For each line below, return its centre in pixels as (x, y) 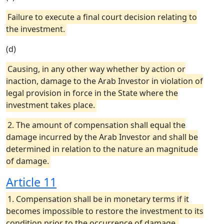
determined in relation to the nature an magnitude (102, 149)
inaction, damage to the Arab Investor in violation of (104, 81)
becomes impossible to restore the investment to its (105, 211)
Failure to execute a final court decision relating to (102, 17)
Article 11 (31, 182)
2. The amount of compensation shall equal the (96, 125)
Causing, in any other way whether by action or (96, 69)
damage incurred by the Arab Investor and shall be (102, 137)
